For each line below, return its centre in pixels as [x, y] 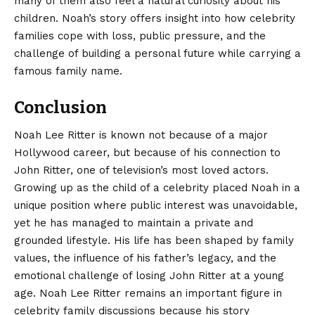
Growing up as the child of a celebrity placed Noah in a [157, 188]
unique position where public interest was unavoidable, [156, 206]
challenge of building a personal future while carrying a [157, 53]
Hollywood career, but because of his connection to [147, 153]
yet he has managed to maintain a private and [134, 223]
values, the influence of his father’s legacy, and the [145, 258]
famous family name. [68, 71]
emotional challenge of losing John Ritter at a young [149, 276]
